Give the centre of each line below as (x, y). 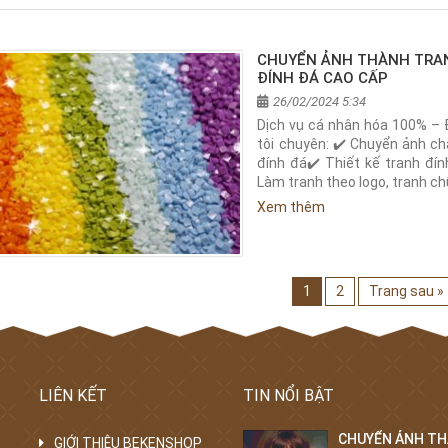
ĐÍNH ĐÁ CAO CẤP (323, 77)
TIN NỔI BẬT (288, 395)
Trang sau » (406, 290)
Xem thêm (291, 206)
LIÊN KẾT (73, 395)
